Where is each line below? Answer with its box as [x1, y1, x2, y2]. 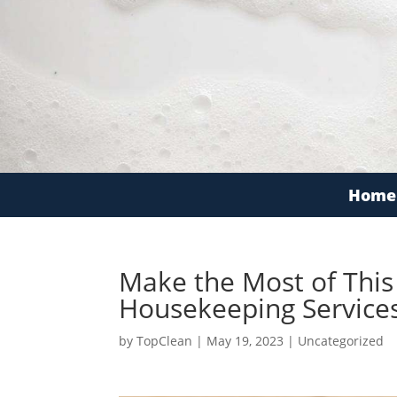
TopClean [136, 331, 193, 349]
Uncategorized [298, 331, 385, 349]
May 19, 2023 [206, 331, 284, 349]
